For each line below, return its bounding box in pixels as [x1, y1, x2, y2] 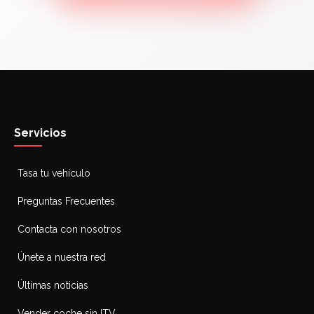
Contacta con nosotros [18, 224, 121, 235]
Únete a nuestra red [18, 252, 106, 263]
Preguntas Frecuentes [18, 196, 115, 207]
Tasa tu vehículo [18, 168, 90, 179]
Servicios [14, 126, 67, 139]
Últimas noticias [18, 280, 88, 291]
